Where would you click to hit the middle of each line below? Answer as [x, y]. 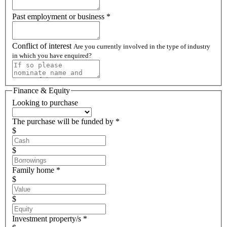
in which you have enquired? [52, 55]
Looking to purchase [45, 102]
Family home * [36, 170]
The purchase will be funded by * [66, 121]
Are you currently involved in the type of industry [142, 46]
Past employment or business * [61, 16]
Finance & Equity [42, 90]
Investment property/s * [50, 218]
